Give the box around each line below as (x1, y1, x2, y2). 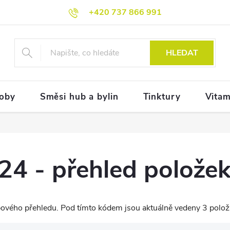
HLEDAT (165, 47, 198, 59)
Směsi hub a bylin (40, 91, 119, 103)
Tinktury (143, 91, 181, 103)
